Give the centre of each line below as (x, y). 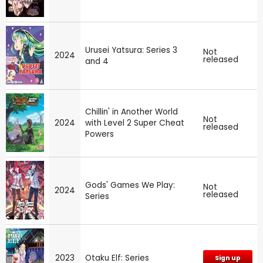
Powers (100, 134)
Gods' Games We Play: (130, 186)
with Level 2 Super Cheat (135, 123)
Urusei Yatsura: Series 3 (131, 50)
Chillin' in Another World (131, 112)
